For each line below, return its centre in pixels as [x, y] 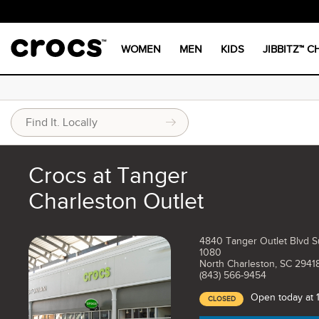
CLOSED [221, 299]
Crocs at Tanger [108, 176]
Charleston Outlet [116, 201]
